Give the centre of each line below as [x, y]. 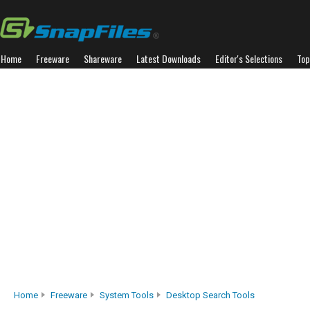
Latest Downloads [168, 58]
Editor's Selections [249, 58]
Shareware [103, 58]
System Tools [127, 295]
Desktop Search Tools [210, 295]
